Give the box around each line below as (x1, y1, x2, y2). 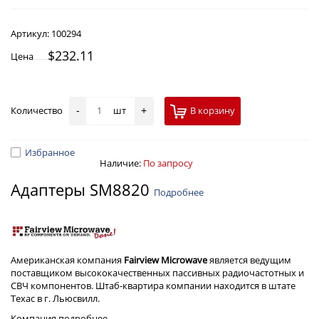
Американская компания (11, 253, 124, 267)
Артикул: (11, 27, 51, 40)
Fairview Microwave (124, 253, 207, 267)
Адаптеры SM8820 (11, 179, 154, 200)
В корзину (190, 104, 235, 117)
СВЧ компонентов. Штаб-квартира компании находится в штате (11, 279, 296, 293)
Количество (11, 104, 69, 117)
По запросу (143, 157, 193, 169)
